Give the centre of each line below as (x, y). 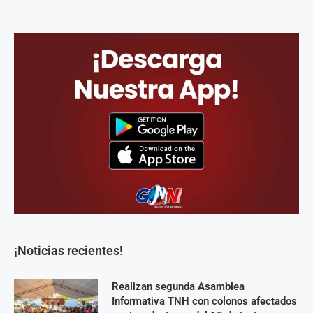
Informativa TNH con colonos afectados (204, 301)
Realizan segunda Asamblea (178, 286)
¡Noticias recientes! (68, 250)
